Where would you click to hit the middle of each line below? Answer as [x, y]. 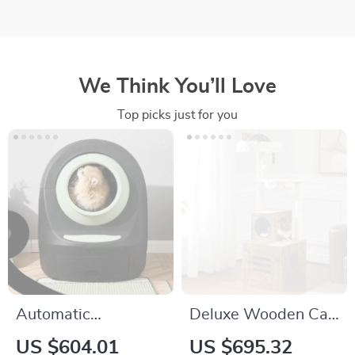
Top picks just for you [177, 115]
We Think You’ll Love [177, 86]
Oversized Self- [71, 338]
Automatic [53, 315]
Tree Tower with [247, 338]
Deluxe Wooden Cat [261, 315]
